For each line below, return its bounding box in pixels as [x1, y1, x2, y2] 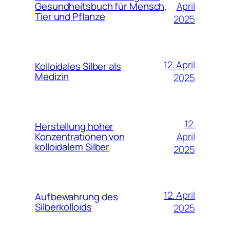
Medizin [35, 70, 69, 84]
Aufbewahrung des [35, 190, 118, 204]
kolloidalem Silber [35, 140, 110, 154]
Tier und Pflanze [35, 10, 105, 24]
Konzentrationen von [35, 130, 125, 144]
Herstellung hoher [35, 120, 114, 133]
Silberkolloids [35, 200, 92, 214]
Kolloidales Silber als [35, 60, 121, 73]
